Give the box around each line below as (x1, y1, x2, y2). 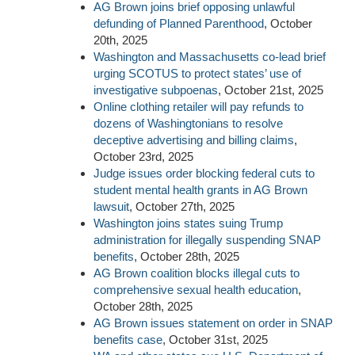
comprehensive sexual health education (94, 282, 298, 296)
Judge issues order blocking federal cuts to (94, 166, 315, 180)
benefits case (94, 332, 162, 346)
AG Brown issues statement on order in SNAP (94, 315, 333, 330)
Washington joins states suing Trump (94, 216, 283, 230)
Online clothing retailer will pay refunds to (94, 99, 303, 113)
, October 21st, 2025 (218, 82, 323, 97)
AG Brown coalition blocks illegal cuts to (94, 265, 300, 280)
